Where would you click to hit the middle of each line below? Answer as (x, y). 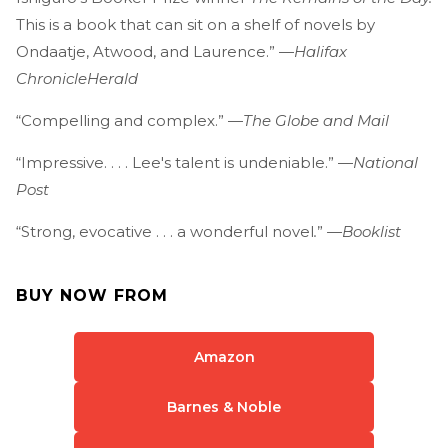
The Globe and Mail (316, 121)
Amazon (224, 357)
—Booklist (362, 232)
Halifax (320, 52)
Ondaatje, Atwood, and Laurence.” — (155, 52)
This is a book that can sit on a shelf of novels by (195, 25)
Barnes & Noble (224, 407)
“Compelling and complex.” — (129, 121)
